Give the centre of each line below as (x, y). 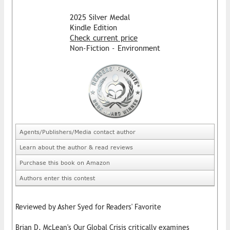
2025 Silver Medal (100, 17)
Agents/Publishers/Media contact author (78, 131)
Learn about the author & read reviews (76, 147)
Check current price (104, 37)
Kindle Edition (93, 27)
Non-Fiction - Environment (115, 48)
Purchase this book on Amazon (65, 162)
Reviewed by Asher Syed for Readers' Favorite (88, 207)
